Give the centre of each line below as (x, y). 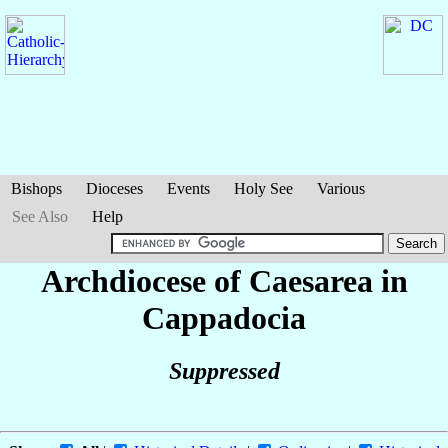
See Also (40, 216)
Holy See (263, 188)
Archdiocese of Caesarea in (224, 281)
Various (341, 188)
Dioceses (114, 188)
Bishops (36, 188)
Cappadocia (224, 318)
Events (188, 188)
